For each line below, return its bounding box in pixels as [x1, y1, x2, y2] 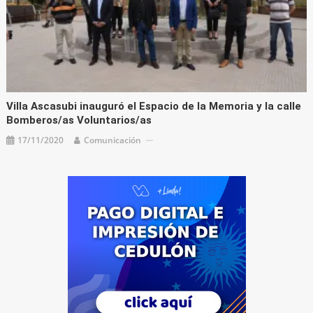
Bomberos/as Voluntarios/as [6, 114, 152, 127]
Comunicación [84, 134, 142, 147]
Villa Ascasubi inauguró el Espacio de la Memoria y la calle [6, 100, 302, 113]
